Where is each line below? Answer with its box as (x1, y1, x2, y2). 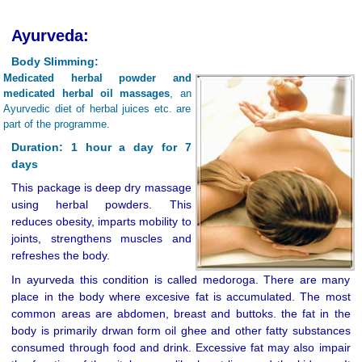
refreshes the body (11, 249, 107, 263)
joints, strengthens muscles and (11, 232, 192, 246)
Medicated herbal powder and (3, 71, 192, 84)
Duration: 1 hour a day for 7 (11, 140, 192, 154)
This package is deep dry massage (11, 181, 192, 195)
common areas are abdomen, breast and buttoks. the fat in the (11, 307, 351, 321)
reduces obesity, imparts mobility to (11, 215, 192, 229)
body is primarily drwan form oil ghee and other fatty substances (11, 324, 351, 338)
